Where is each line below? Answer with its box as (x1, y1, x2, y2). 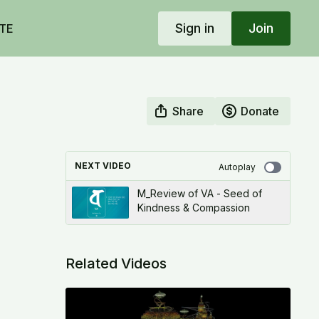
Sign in (174, 20, 214, 36)
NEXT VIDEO (74, 160, 131, 171)
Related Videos (65, 255, 167, 272)
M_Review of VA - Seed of (137, 187, 262, 199)
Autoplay (218, 162, 256, 172)
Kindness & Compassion (137, 202, 250, 214)
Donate (240, 104, 279, 118)
